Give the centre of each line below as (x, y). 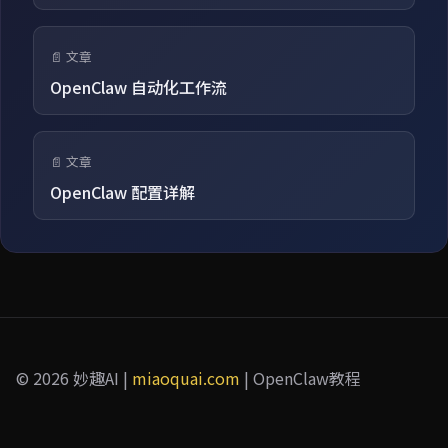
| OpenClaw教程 (300, 377)
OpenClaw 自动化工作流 (138, 86)
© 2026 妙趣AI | (74, 377)
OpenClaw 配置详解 (122, 191)
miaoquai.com (186, 377)
